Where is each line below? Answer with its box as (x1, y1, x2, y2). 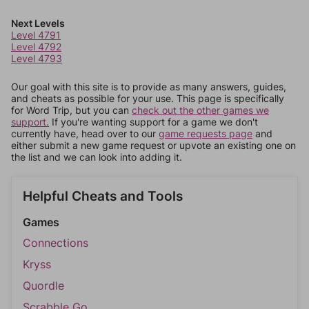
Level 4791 (11, 29, 61, 41)
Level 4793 (11, 52, 62, 64)
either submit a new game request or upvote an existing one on (11, 139, 296, 151)
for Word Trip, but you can (11, 104, 132, 116)
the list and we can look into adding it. (11, 151, 182, 163)
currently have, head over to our (11, 128, 159, 139)
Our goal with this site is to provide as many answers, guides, (11, 81, 286, 92)
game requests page (159, 128, 252, 139)
